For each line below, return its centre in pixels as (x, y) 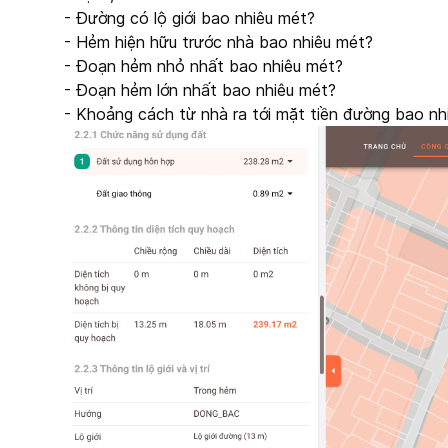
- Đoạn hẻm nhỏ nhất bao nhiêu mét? (203, 66)
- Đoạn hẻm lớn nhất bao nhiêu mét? (200, 90)
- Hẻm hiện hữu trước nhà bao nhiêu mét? (218, 42)
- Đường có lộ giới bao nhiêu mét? (189, 18)
